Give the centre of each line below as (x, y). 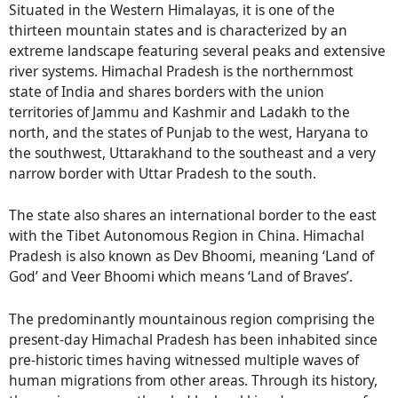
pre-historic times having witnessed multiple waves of (184, 360)
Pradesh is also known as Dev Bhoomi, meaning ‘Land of (191, 256)
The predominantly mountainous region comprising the (192, 319)
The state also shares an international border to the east (193, 215)
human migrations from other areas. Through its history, (193, 381)
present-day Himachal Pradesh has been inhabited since (193, 340)
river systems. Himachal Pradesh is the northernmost (181, 71)
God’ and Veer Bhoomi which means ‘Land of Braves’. (181, 277)
